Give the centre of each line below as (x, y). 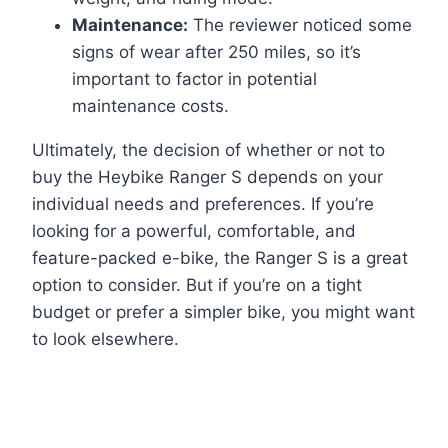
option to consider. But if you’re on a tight (197, 285)
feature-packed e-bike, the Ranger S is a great (220, 258)
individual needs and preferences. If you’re (203, 204)
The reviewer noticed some (300, 25)
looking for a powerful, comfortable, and (194, 231)
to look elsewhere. (105, 339)
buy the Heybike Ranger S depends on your (207, 177)
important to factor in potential (194, 79)
